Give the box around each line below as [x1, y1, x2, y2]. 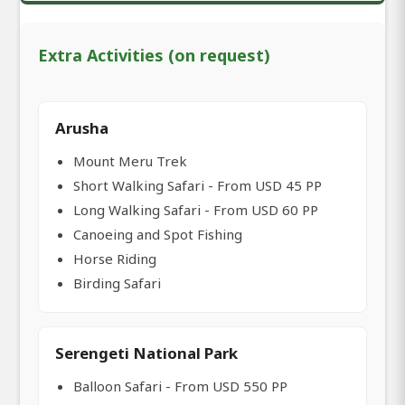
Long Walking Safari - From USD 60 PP [73, 201, 318, 220]
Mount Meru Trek [73, 152, 187, 171]
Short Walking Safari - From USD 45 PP [73, 176, 322, 195]
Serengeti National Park [55, 343, 238, 364]
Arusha [55, 118, 108, 139]
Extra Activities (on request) [38, 44, 270, 67]
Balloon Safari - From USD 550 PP [73, 377, 287, 396]
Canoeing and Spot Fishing [73, 225, 242, 244]
